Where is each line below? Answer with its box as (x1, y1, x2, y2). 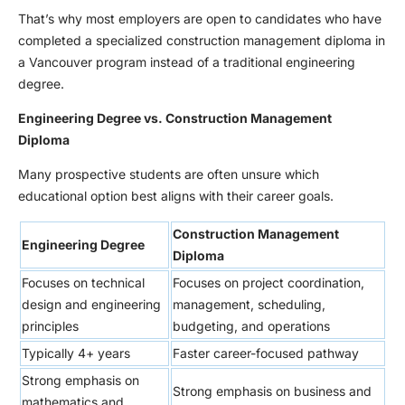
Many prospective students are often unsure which (18, 165, 319, 182)
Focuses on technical (22, 274, 145, 290)
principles (22, 317, 82, 334)
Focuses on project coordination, (173, 274, 364, 290)
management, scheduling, (173, 296, 325, 312)
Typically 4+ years (22, 344, 134, 361)
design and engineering (22, 296, 161, 312)
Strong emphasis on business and (173, 382, 372, 399)
